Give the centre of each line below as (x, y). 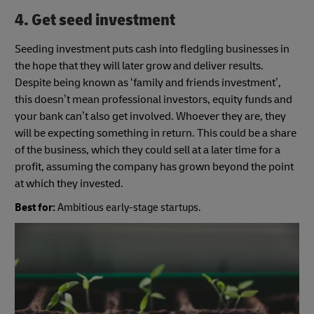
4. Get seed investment (95, 20)
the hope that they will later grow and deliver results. (139, 66)
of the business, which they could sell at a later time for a (148, 150)
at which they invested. (69, 184)
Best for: (36, 208)
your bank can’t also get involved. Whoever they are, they (150, 117)
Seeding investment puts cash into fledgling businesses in (152, 49)
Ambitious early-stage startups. (129, 208)
